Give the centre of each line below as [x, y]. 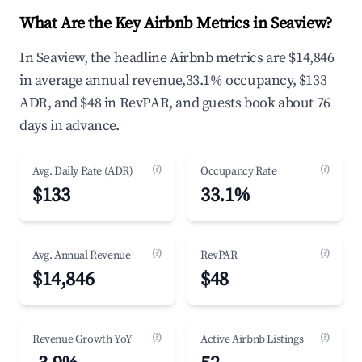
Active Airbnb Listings [252, 339]
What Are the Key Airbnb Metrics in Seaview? [176, 24]
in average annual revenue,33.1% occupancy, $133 [173, 80]
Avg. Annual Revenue [82, 255]
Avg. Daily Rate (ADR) [83, 171]
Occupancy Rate [239, 171]
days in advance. [69, 126]
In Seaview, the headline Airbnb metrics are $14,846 [177, 58]
